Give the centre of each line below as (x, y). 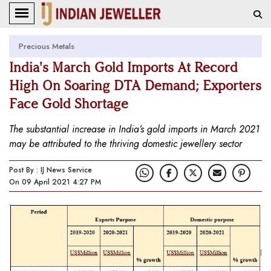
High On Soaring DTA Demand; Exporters (135, 86)
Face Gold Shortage (69, 104)
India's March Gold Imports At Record (123, 67)
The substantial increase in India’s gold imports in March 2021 (134, 129)
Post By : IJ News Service (51, 170)
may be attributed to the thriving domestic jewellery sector (126, 144)
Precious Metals (47, 46)
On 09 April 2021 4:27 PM (55, 182)
